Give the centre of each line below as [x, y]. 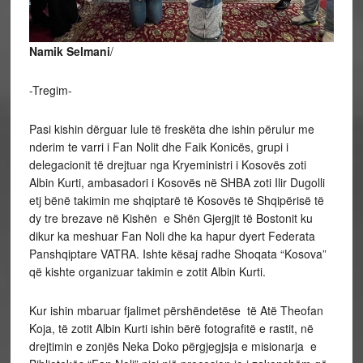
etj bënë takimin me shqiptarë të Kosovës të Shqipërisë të [176, 200]
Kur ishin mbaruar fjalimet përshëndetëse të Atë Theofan [176, 310]
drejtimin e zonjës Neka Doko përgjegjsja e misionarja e [173, 346]
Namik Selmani [69, 51]
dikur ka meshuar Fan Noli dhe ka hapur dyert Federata [172, 235]
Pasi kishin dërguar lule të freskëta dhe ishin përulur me [171, 128]
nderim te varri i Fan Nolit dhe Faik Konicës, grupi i [158, 146]
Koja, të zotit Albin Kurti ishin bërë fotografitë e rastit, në [171, 328]
